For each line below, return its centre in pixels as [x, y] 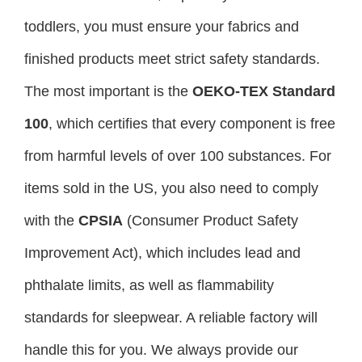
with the [51, 220]
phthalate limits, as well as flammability [149, 285]
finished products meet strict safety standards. [172, 59]
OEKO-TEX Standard [264, 91]
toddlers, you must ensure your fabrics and [162, 26]
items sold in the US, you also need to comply [171, 188]
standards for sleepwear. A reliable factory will [171, 317]
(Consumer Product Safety [210, 220]
